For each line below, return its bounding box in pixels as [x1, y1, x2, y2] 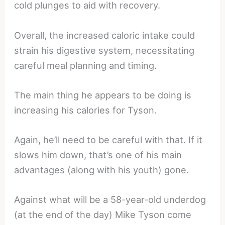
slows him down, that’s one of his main [14, 149, 182, 160]
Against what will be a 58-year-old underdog [14, 194, 206, 205]
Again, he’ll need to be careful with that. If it [14, 134, 203, 145]
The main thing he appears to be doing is [14, 89, 192, 100]
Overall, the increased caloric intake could [14, 29, 195, 41]
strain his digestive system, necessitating [14, 44, 195, 56]
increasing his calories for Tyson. [14, 104, 157, 116]
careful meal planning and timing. [14, 59, 157, 71]
